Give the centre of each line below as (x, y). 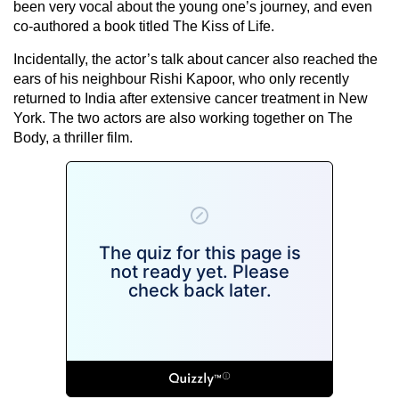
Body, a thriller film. (73, 137)
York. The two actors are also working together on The (183, 118)
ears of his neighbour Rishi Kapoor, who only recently (181, 78)
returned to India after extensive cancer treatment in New (191, 98)
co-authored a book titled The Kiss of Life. (144, 26)
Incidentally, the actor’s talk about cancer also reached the (195, 59)
